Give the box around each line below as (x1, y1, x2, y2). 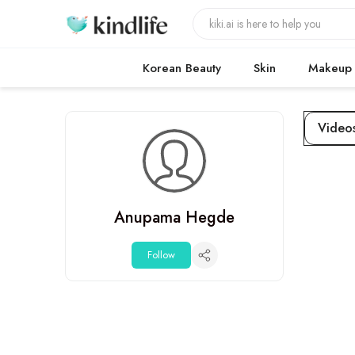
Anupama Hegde (114, 206, 235, 229)
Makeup (308, 59, 352, 77)
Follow (147, 247, 175, 262)
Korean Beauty (143, 59, 221, 77)
